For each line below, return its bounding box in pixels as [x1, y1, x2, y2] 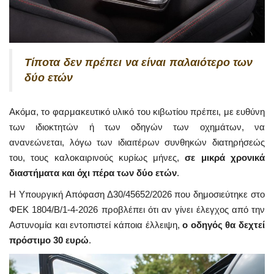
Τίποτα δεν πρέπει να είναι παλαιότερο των [24, 56, 253, 69]
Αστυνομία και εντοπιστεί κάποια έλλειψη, [9, 220, 183, 231]
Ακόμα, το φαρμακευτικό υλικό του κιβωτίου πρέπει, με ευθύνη [9, 106, 265, 117]
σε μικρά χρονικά [185, 152, 265, 163]
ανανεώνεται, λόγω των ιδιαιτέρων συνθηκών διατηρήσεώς [9, 137, 265, 148]
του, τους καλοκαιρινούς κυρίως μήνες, [9, 152, 185, 163]
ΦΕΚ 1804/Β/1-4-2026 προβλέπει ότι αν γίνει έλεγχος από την [9, 204, 265, 215]
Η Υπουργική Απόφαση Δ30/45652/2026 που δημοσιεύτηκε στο [9, 189, 265, 200]
